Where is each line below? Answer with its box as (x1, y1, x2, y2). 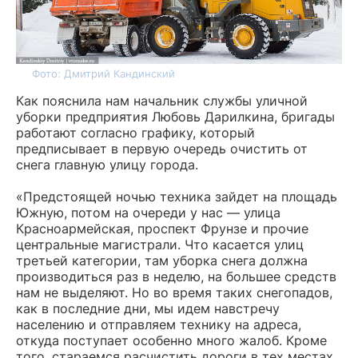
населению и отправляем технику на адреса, (16, 316, 301, 332)
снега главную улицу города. (16, 156, 198, 173)
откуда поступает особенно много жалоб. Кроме (16, 332, 327, 348)
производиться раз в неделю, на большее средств (16, 268, 336, 284)
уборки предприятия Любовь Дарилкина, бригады (16, 108, 335, 125)
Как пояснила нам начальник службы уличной (16, 92, 308, 109)
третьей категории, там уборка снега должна (16, 252, 308, 268)
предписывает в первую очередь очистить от (16, 140, 308, 157)
